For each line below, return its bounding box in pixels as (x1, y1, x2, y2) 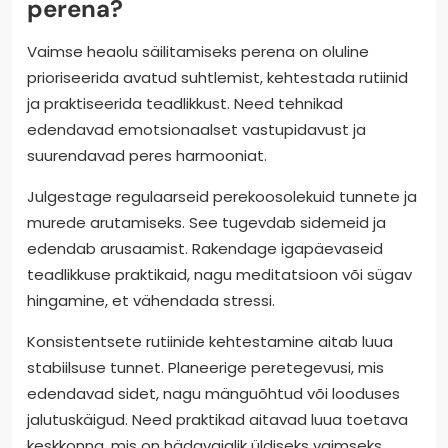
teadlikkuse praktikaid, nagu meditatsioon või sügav (27, 263, 412, 285)
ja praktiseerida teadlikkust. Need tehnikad (27, 92, 343, 114)
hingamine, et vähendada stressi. (27, 289, 275, 311)
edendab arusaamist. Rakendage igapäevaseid (27, 237, 383, 259)
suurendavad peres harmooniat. (27, 144, 267, 166)
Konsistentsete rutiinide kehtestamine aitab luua (27, 330, 393, 352)
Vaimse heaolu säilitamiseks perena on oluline (27, 40, 369, 62)
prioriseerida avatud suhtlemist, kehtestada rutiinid (27, 66, 408, 88)
